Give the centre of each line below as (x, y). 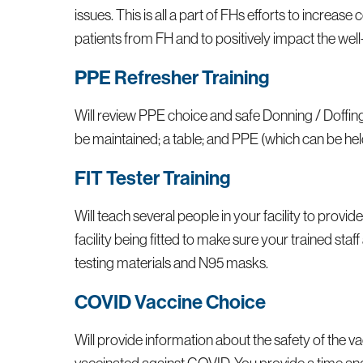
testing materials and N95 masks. (172, 263)
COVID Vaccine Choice (171, 301)
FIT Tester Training (153, 177)
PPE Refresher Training (172, 77)
